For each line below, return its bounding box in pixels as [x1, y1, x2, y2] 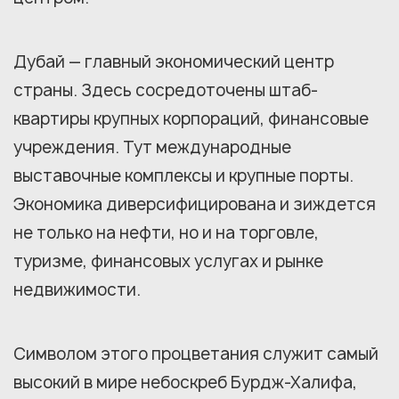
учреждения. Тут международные [13, 136, 291, 159]
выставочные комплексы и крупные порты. [13, 165, 354, 187]
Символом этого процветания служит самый [13, 343, 379, 365]
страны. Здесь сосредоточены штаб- [13, 79, 318, 102]
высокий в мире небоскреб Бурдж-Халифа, [13, 371, 357, 394]
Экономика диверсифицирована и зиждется [13, 193, 376, 216]
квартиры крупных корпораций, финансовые [13, 108, 369, 130]
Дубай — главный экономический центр [13, 51, 334, 73]
